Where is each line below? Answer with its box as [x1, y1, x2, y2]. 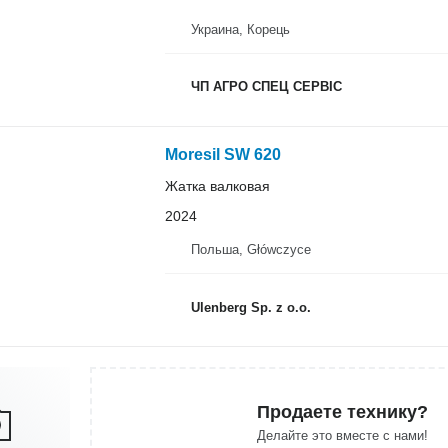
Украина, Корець [190, 21, 290, 37]
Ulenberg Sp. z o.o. [190, 299, 311, 315]
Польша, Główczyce [190, 242, 311, 257]
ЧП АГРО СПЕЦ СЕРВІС [190, 79, 342, 94]
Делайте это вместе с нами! [256, 427, 428, 443]
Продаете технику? [256, 401, 428, 422]
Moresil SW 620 [164, 145, 281, 163]
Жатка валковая [164, 177, 270, 194]
